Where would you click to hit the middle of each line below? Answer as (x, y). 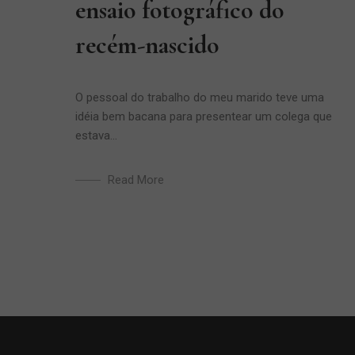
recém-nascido (147, 45)
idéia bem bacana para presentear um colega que (204, 116)
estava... (96, 136)
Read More (136, 180)
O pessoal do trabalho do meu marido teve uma (200, 97)
